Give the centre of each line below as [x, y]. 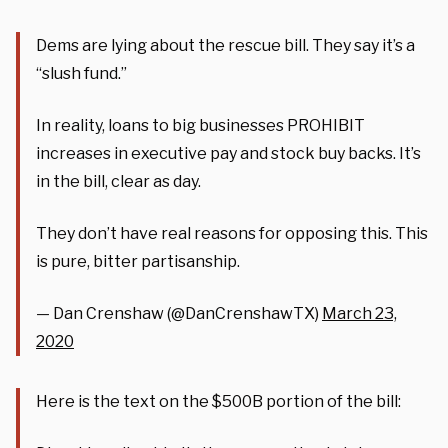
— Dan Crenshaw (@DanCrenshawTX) [179, 313]
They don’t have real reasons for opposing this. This [232, 233]
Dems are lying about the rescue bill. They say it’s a [225, 45]
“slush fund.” [81, 73]
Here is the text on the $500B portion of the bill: [218, 401]
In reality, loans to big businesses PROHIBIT [200, 125]
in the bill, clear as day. [118, 181]
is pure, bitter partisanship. [138, 261]
